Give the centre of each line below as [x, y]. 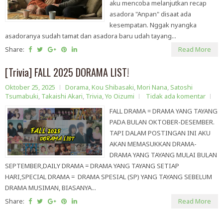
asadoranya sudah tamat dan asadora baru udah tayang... [91, 36]
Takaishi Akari [62, 96]
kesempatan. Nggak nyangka [153, 25]
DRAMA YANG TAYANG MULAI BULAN [163, 155]
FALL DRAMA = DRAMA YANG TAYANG [164, 111]
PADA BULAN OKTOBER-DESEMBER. [162, 122]
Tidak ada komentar [176, 96]
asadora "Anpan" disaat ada [150, 14]
